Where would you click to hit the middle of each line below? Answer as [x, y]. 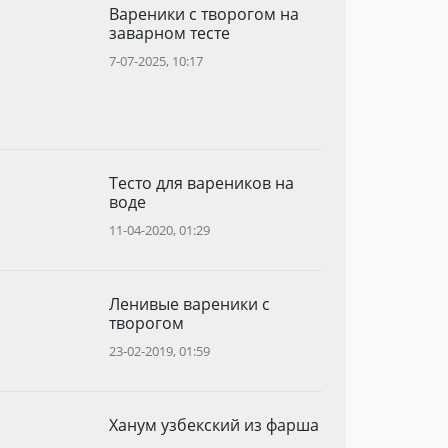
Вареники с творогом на [203, 13]
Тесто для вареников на [201, 182]
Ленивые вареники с [189, 303]
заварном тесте [169, 32]
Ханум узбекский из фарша [213, 424]
